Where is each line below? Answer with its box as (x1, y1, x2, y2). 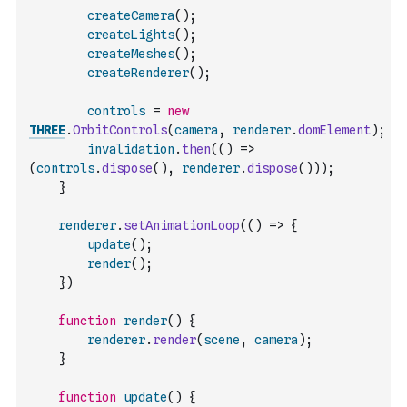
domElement (298, 123, 371, 137)
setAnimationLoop (124, 218, 240, 233)
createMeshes (87, 46, 174, 61)
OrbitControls (73, 123, 167, 137)
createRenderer (87, 65, 189, 80)
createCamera (87, 8, 174, 23)
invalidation (87, 142, 174, 156)
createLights (87, 27, 174, 42)
